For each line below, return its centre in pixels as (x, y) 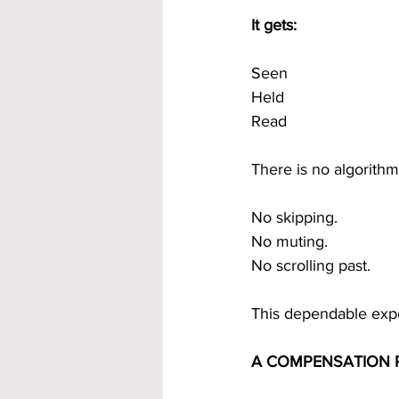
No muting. (289, 241)
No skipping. (294, 217)
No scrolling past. (311, 265)
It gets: (274, 25)
